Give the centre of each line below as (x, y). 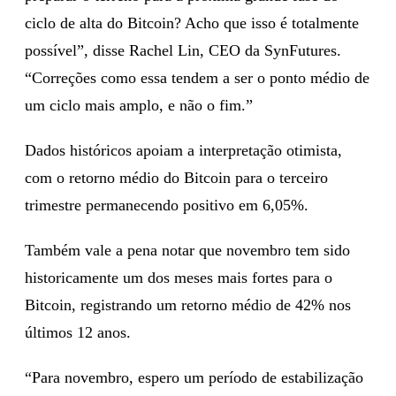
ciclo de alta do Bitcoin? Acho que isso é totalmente (192, 23)
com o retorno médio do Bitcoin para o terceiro (176, 177)
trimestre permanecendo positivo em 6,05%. (167, 205)
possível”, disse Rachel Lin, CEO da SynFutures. (183, 50)
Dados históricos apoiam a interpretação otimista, (183, 150)
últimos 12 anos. (78, 332)
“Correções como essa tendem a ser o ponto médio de (197, 77)
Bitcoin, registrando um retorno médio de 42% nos (188, 305)
